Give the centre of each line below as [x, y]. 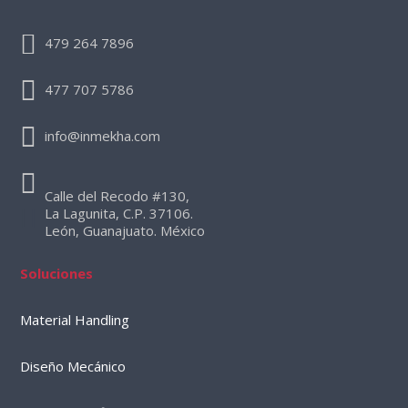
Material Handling [75, 320]
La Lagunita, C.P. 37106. [119, 213]
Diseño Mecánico [73, 366]
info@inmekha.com [103, 136]
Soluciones [57, 273]
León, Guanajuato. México [125, 230]
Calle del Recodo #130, [117, 196]
